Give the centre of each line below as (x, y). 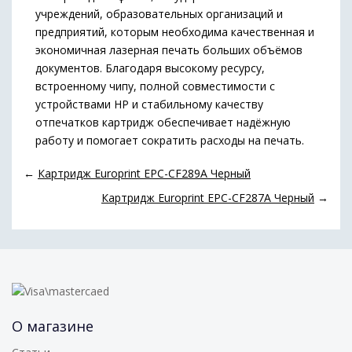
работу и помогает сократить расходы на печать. (170, 140)
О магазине (53, 326)
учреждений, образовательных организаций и (159, 14)
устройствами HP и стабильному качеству (149, 104)
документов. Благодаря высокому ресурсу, (150, 68)
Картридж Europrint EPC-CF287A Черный (208, 198)
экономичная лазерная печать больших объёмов (169, 50)
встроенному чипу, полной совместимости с (155, 86)
